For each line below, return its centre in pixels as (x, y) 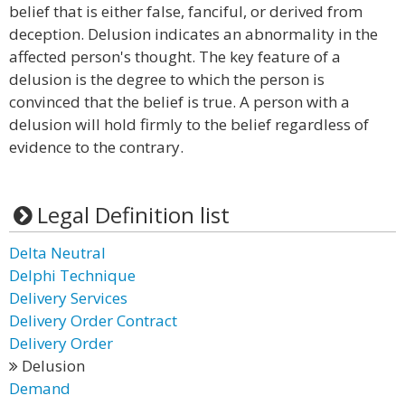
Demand (40, 388)
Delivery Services (68, 298)
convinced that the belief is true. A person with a (179, 102)
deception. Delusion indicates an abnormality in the (193, 34)
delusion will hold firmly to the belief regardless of (189, 124)
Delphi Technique (72, 275)
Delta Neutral (57, 253)
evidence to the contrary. (96, 147)
